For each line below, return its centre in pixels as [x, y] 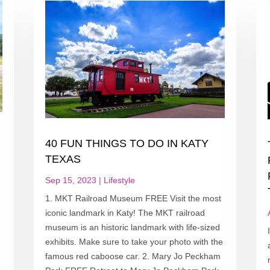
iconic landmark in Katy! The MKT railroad [125, 212]
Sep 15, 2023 [71, 180]
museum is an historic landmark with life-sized [132, 227]
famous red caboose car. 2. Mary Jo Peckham [133, 256]
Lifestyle [119, 180]
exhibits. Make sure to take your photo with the [134, 241]
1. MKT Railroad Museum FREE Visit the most [133, 198]
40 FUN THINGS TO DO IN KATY [127, 143]
